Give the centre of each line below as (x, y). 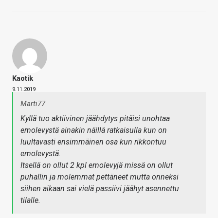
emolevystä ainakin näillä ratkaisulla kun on (94, 130)
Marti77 (33, 104)
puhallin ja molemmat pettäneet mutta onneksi (100, 177)
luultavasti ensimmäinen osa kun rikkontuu (93, 142)
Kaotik (23, 79)
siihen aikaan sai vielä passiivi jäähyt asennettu (100, 189)
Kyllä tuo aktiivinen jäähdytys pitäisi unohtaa (95, 119)
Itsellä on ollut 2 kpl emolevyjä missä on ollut (97, 165)
